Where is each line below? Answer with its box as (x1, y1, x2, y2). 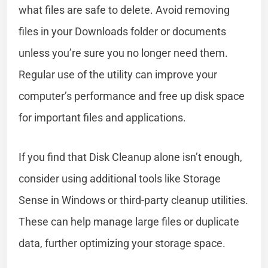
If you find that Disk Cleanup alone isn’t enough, (19, 150, 243, 163)
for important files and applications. (19, 111, 187, 124)
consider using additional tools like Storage (19, 172, 221, 185)
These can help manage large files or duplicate (19, 215, 240, 228)
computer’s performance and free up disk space (19, 89, 245, 102)
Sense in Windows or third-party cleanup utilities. (19, 193, 249, 206)
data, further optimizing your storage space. (19, 236, 226, 249)
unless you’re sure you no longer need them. (19, 46, 229, 59)
